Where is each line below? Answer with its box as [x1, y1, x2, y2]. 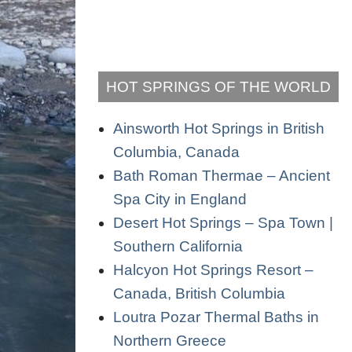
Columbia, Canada [113, 143, 240, 160]
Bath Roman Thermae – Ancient [113, 167, 330, 184]
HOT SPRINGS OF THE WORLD [106, 78, 331, 95]
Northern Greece [113, 332, 226, 349]
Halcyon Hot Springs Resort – [113, 261, 313, 278]
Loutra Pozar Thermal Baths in [113, 308, 319, 325]
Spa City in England [113, 190, 247, 207]
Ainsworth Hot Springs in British [113, 119, 324, 137]
